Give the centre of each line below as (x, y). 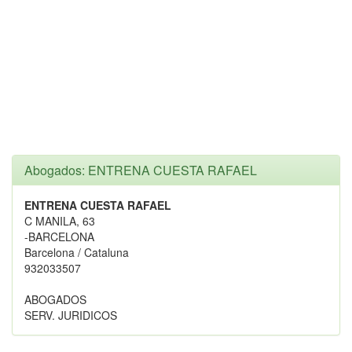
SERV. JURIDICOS (71, 315)
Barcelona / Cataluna (77, 252)
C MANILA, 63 (60, 221)
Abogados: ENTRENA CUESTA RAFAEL (141, 170)
